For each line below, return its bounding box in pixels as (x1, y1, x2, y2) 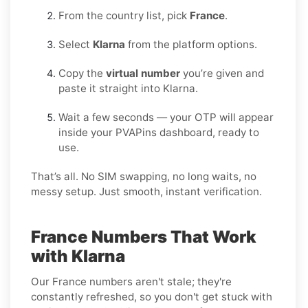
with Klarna (31, 245, 125, 266)
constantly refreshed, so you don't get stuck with (31, 289, 272, 303)
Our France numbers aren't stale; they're (31, 274, 232, 288)
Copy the (58, 66, 106, 80)
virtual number (106, 66, 180, 80)
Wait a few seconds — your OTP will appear (58, 110, 274, 124)
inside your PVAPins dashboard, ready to (58, 125, 259, 139)
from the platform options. (125, 37, 257, 51)
